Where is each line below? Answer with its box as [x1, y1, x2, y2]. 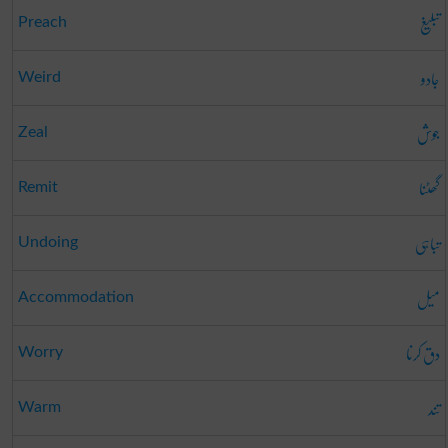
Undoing [17, 233, 78, 250]
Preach [17, 13, 67, 30]
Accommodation [17, 288, 134, 305]
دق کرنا [405, 333, 440, 373]
